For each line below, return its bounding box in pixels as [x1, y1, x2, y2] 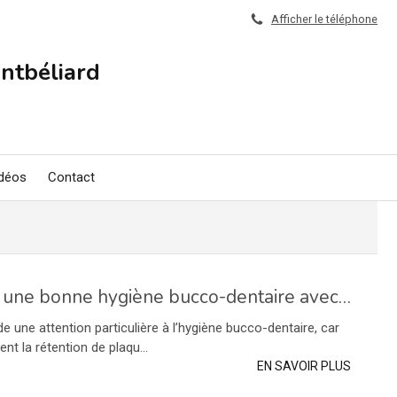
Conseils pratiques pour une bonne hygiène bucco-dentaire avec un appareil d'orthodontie [339, 284, 351, 309]
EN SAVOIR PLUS [257, 359, 351, 373]
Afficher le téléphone [271, 12, 378, 26]
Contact [48, 169, 95, 185]
